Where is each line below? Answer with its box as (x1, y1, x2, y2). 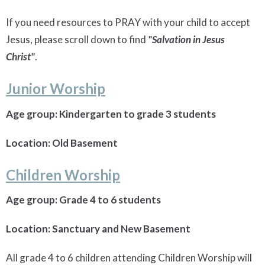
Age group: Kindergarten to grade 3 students (6, 107, 216, 120)
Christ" (6, 50, 35, 63)
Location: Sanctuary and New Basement (6, 222, 190, 235)
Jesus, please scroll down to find (6, 33, 148, 46)
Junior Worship (6, 80, 105, 98)
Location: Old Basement (6, 136, 118, 149)
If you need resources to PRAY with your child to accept (6, 16, 250, 29)
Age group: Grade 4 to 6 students (6, 193, 161, 206)
